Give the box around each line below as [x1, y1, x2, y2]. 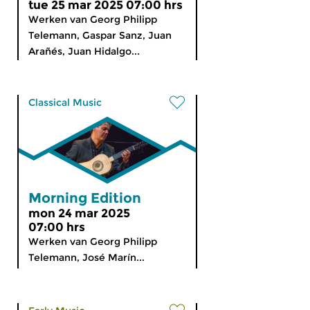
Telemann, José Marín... [28, 251, 145, 264]
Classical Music [28, 96, 102, 109]
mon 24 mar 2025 [28, 206, 130, 220]
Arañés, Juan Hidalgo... [28, 45, 140, 57]
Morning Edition [28, 190, 141, 206]
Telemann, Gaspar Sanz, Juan [28, 29, 172, 42]
